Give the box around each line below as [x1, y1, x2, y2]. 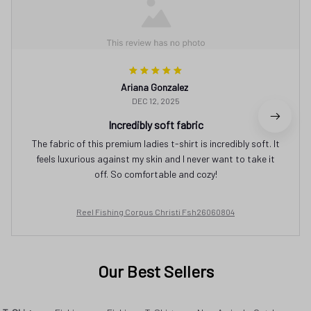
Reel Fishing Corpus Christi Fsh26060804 [76, 206, 235, 217]
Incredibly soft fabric [108, 117, 203, 131]
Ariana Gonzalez [120, 81, 188, 93]
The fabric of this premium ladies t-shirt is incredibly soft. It [31, 137, 280, 149]
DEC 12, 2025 [131, 95, 180, 106]
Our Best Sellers [97, 260, 214, 281]
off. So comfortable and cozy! [94, 167, 217, 180]
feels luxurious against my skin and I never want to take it [36, 152, 275, 165]
